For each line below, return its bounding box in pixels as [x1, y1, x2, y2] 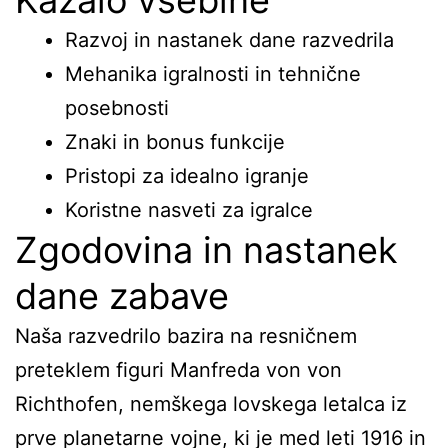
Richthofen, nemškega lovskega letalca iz [15, 392, 407, 416]
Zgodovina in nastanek [15, 228, 398, 272]
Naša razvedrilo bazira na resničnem [15, 324, 357, 348]
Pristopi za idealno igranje [65, 164, 309, 188]
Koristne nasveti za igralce [65, 198, 313, 222]
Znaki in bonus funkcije [65, 130, 285, 154]
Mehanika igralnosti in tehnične [65, 62, 361, 86]
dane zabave [15, 274, 229, 318]
